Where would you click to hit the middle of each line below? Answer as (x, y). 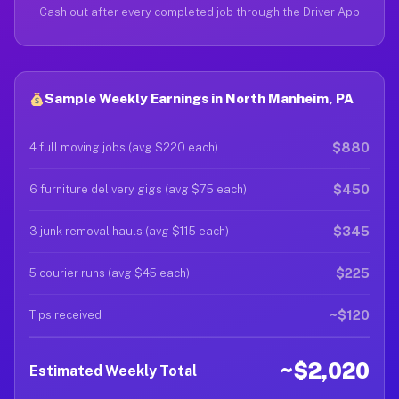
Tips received (65, 315)
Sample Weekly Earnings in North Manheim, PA (199, 98)
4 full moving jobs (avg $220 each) (124, 147)
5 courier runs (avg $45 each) (110, 273)
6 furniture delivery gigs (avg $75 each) (138, 189)
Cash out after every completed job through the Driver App (199, 12)
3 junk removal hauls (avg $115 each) (129, 231)
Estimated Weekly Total (113, 370)
